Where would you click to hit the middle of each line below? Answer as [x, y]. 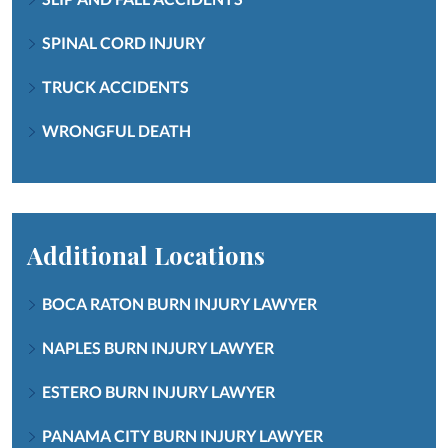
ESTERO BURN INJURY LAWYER [158, 391]
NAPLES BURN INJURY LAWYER [158, 347]
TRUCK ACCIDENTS [115, 86]
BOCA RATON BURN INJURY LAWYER [179, 303]
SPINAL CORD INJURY [123, 42]
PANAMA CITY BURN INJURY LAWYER [182, 435]
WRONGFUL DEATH [116, 130]
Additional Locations [146, 254]
